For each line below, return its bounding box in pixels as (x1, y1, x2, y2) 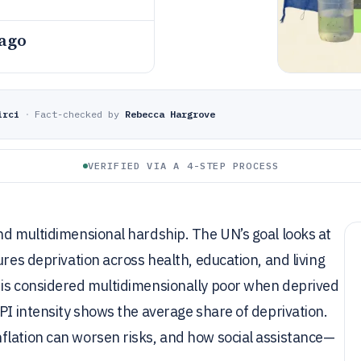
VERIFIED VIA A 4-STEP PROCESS (87, 160, 280, 172)
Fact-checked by (35, 108, 119, 120)
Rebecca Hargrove (125, 108, 215, 120)
